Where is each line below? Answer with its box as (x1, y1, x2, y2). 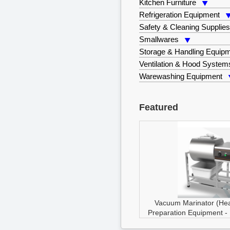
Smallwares (139, 35, 179, 44)
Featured (139, 102, 179, 112)
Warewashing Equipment (139, 72, 223, 81)
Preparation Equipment (148, 208, 223, 217)
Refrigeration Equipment (139, 10, 220, 19)
